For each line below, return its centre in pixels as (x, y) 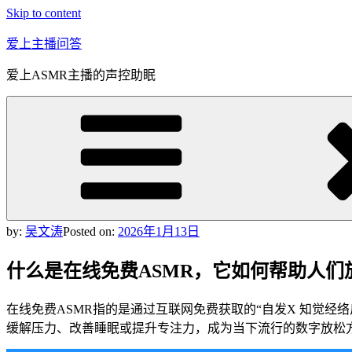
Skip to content (44, 13)
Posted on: (90, 231)
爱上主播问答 (44, 44)
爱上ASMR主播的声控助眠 (81, 75)
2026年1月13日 (159, 231)
